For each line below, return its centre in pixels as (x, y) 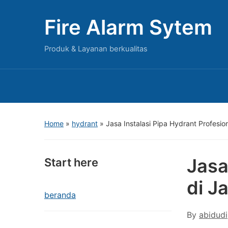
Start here (71, 162)
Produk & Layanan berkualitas (96, 49)
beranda (60, 195)
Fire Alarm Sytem (128, 27)
